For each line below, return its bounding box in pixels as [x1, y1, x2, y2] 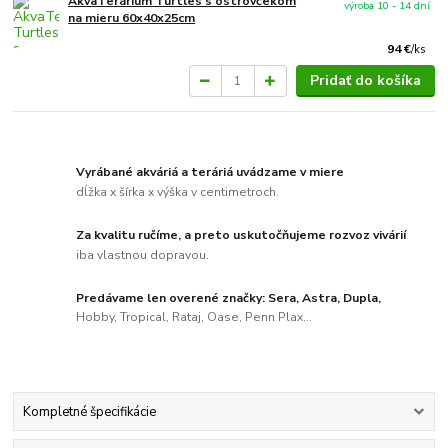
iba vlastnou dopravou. [76, 246, 210, 263]
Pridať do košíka [309, 71, 421, 91]
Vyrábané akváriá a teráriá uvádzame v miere [76, 164, 345, 181]
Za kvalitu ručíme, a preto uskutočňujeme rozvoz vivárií [76, 226, 407, 243]
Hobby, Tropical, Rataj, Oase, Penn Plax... [76, 309, 313, 326]
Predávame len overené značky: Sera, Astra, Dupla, [76, 289, 382, 306]
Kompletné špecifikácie [22, 402, 156, 421]
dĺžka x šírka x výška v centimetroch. [76, 183, 280, 200]
